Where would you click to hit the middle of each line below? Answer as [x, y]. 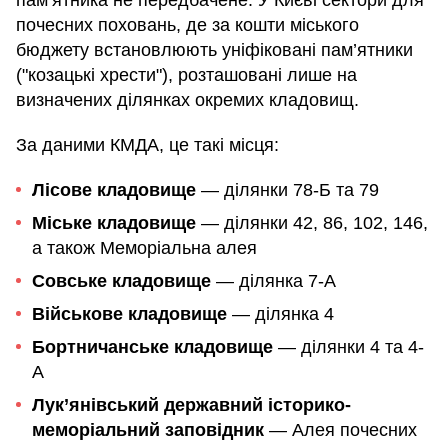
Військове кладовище [129, 313]
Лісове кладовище [114, 189]
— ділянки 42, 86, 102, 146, [312, 222]
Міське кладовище [114, 222]
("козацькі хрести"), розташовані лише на [186, 74]
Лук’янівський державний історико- [191, 404]
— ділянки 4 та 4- [348, 346]
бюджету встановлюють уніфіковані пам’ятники [214, 49]
